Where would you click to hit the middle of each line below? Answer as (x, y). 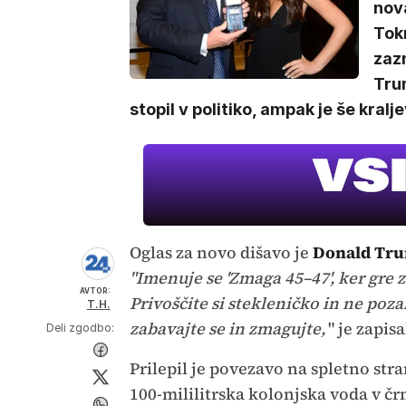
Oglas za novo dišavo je (221, 252)
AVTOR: (95, 291)
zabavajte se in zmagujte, (227, 329)
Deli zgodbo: (80, 328)
